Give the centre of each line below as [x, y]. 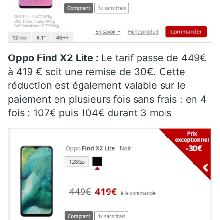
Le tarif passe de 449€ [154, 58]
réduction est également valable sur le [97, 85]
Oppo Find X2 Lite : [55, 58]
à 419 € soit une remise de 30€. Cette [96, 71]
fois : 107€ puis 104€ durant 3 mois [90, 113]
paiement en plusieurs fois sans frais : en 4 [107, 99]
